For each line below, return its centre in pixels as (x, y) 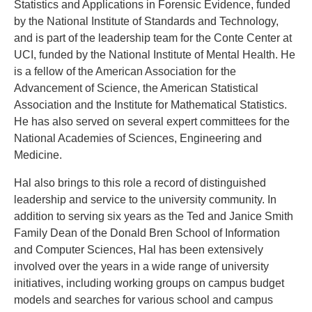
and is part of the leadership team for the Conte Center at (153, 38)
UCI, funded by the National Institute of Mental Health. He (155, 55)
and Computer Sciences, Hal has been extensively (139, 250)
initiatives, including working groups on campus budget (149, 283)
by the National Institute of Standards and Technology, (146, 22)
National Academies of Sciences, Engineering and (138, 139)
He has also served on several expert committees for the (152, 122)
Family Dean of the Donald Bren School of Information (147, 233)
